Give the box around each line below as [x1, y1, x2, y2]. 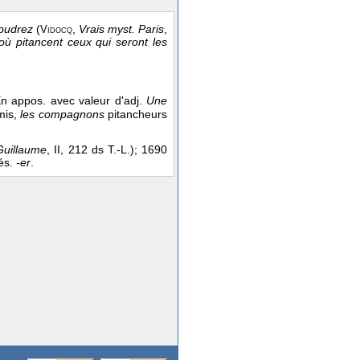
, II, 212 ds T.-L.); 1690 [47, 143, 168, 157]
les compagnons [20, 108, 104, 121]
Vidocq [40, 24, 72, 36]
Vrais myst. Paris [79, 22, 164, 36]
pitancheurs [104, 108, 168, 121]
